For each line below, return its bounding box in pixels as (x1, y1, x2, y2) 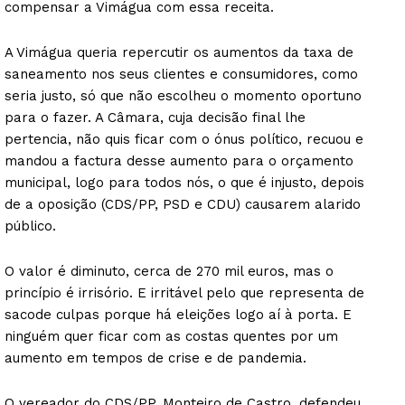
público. (5, 218, 56, 235)
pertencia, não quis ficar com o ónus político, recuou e (5, 131, 363, 148)
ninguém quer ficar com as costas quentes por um (5, 328, 338, 345)
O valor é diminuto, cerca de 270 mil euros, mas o (5, 263, 334, 280)
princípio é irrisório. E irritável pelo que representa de (5, 285, 364, 302)
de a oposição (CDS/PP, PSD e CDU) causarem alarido (5, 196, 361, 213)
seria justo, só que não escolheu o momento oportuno (5, 88, 362, 105)
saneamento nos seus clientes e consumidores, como (5, 66, 358, 83)
